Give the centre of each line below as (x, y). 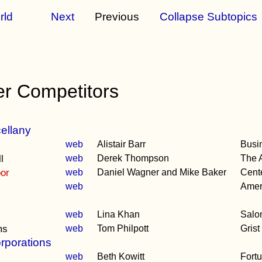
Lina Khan (119, 214)
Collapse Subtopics (209, 17)
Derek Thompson (133, 158)
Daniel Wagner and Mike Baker (162, 172)
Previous (117, 17)
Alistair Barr (122, 144)
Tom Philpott (123, 228)
